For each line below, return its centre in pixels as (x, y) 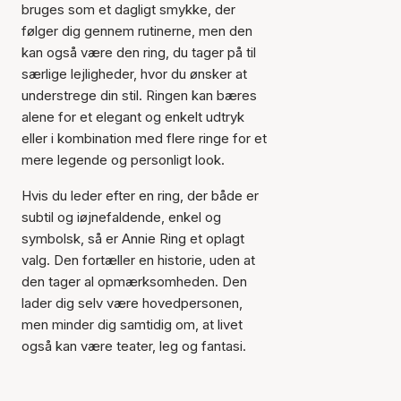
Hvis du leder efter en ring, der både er (140, 195)
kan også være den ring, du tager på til (139, 52)
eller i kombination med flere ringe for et (144, 138)
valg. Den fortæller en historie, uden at (138, 260)
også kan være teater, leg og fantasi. (134, 346)
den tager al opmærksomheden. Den (134, 281)
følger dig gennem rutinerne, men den (137, 30)
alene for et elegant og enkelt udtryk (133, 116)
